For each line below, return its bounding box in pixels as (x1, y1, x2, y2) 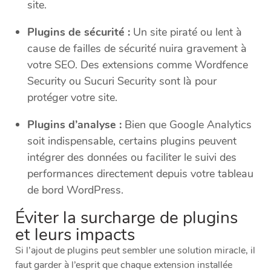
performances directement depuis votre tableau (27, 166, 253, 181)
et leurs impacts (15, 223, 135, 247)
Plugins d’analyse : (27, 117, 122, 132)
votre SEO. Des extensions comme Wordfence (27, 57, 248, 73)
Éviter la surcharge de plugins (15, 206, 238, 230)
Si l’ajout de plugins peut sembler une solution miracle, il (15, 244, 255, 258)
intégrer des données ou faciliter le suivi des (27, 150, 237, 165)
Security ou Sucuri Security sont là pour (27, 74, 217, 89)
